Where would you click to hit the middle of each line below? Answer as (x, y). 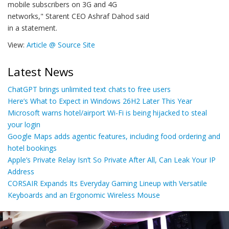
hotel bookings (32, 148)
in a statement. (32, 28)
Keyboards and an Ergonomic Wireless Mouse (84, 195)
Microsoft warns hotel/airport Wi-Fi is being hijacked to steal (107, 113)
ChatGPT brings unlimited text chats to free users (89, 89)
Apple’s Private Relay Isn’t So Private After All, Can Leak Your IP (112, 160)
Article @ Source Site (61, 45)
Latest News (41, 72)
